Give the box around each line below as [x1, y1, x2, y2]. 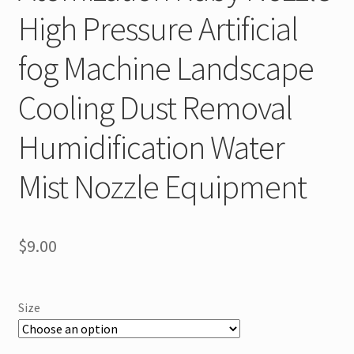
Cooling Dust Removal [17, 86, 292, 128]
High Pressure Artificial [17, 7, 298, 49]
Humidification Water [17, 126, 284, 168]
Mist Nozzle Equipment [17, 165, 307, 207]
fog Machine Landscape [17, 47, 314, 88]
